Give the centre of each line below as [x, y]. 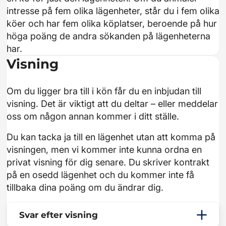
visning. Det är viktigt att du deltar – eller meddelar [112, 104]
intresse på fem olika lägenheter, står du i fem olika [113, 11]
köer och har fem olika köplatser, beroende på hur [112, 23]
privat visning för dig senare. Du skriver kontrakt [108, 162]
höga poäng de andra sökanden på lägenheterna [108, 36]
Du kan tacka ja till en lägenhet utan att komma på [111, 137]
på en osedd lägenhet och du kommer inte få [100, 175]
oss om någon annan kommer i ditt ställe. [93, 116]
